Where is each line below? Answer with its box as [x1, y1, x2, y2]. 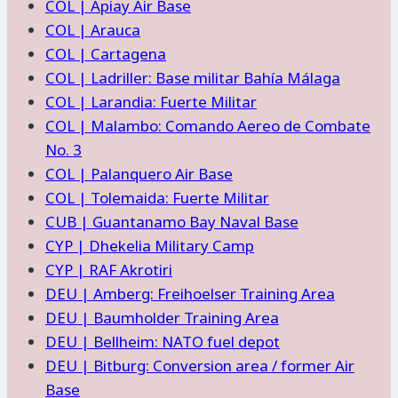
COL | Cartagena [45, 43, 166, 64]
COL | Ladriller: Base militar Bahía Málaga [45, 67, 340, 88]
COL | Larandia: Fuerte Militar [45, 91, 257, 112]
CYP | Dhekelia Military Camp [45, 235, 254, 256]
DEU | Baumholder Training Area [45, 306, 279, 328]
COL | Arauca [45, 19, 140, 40]
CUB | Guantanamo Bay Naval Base [45, 211, 298, 232]
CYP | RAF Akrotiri [45, 259, 172, 280]
